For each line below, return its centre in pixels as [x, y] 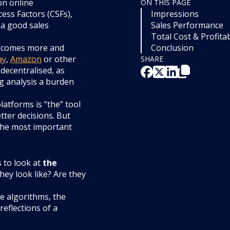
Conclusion [172, 48]
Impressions [175, 14]
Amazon [26, 59]
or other [60, 59]
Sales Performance [187, 25]
